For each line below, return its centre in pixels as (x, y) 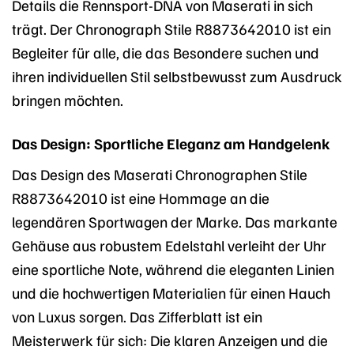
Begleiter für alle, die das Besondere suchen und (166, 52)
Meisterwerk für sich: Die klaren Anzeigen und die (170, 340)
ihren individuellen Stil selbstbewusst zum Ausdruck (177, 75)
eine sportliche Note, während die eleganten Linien (173, 269)
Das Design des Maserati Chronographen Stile (160, 174)
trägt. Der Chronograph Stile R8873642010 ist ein (171, 28)
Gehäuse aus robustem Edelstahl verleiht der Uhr (169, 245)
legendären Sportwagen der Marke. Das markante (175, 222)
